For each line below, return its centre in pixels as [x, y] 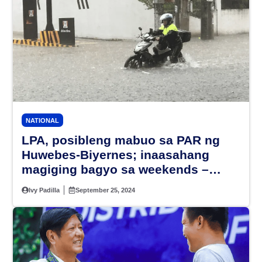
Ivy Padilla [44, 190]
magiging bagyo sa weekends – [115, 170]
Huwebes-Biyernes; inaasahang [116, 155]
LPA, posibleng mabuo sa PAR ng [121, 140]
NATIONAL [42, 121]
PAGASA [47, 184]
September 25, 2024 [106, 190]
